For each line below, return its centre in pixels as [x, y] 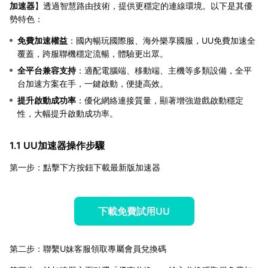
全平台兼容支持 [47, 70]
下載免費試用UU [134, 211]
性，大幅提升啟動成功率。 [68, 113]
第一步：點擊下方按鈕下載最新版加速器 [85, 167]
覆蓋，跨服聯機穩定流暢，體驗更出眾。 [93, 53]
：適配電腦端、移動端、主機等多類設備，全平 [164, 70]
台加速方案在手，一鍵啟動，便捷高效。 [93, 83]
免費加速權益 [42, 40]
